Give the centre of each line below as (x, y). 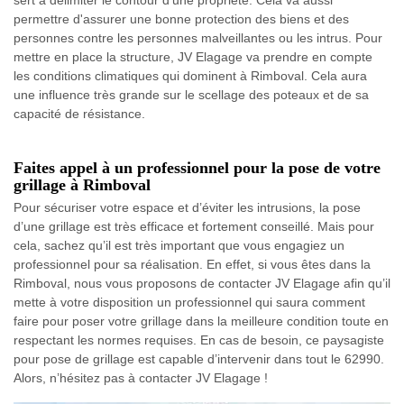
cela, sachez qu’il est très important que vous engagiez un (179, 245)
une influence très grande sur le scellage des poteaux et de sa (191, 95)
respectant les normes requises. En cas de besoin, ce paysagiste (199, 340)
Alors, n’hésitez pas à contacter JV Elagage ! (141, 378)
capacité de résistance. (79, 114)
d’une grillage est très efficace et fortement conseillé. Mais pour (194, 226)
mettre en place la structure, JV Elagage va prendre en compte (193, 57)
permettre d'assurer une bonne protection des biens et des (181, 19)
